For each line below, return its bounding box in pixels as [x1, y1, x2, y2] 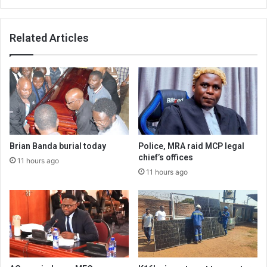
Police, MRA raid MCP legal [138, 141, 244, 151]
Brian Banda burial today [10, 141, 106, 151]
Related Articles [10, 32, 89, 45]
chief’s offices [138, 153, 193, 163]
